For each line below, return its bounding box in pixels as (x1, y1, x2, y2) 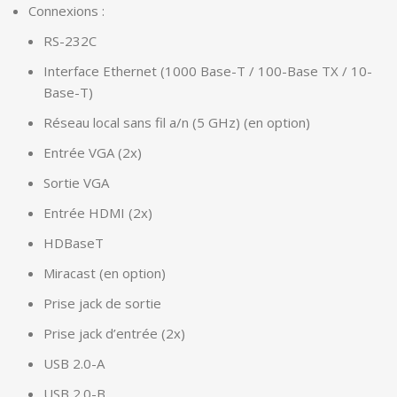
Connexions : (28, 2, 105, 20)
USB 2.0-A (43, 354, 105, 373)
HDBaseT (43, 234, 104, 253)
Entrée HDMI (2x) (43, 204, 152, 222)
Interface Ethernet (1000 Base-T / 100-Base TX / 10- (43, 62, 372, 81)
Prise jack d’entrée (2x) (43, 324, 185, 343)
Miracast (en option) (43, 264, 166, 283)
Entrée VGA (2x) (43, 144, 142, 162)
